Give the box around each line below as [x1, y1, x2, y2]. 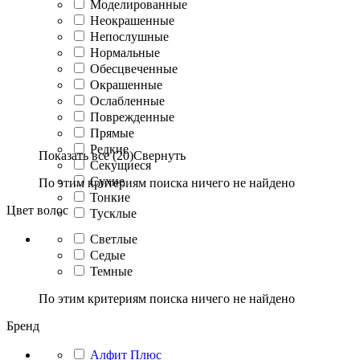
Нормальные [90, 45, 160, 59]
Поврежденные [90, 109, 174, 124]
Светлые [90, 231, 137, 246]
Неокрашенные [90, 13, 174, 27]
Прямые [90, 125, 134, 140]
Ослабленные [90, 93, 165, 108]
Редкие [90, 141, 129, 156]
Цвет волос [6, 202, 68, 217]
